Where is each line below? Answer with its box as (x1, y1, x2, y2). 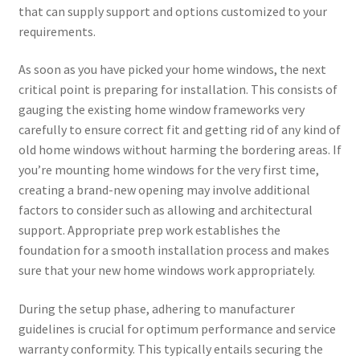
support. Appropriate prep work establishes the (18, 222, 280, 239)
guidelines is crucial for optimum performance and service (18, 320, 336, 337)
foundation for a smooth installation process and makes (18, 242, 329, 259)
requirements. (18, 22, 96, 39)
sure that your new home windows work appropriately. (18, 262, 315, 279)
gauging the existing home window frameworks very (18, 101, 305, 118)
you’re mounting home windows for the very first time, (18, 162, 319, 178)
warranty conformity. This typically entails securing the (18, 340, 323, 357)
